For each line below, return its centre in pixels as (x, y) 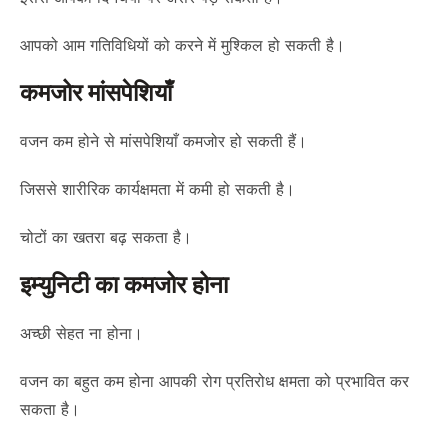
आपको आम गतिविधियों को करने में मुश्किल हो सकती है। (182, 45)
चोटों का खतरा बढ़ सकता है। (106, 237)
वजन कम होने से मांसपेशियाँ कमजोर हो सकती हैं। (163, 141)
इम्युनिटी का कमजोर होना (124, 285)
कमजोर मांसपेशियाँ (96, 93)
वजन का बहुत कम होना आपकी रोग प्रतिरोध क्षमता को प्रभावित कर (214, 381)
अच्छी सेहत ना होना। (81, 333)
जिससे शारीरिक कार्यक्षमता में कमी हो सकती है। (157, 189)
